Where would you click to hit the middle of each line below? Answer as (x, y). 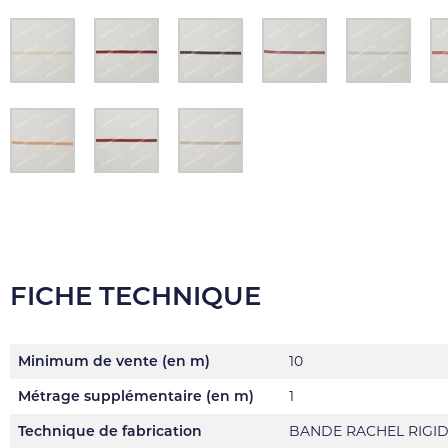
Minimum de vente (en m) (114, 361)
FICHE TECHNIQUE (135, 296)
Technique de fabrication (110, 431)
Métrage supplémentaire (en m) (136, 396)
